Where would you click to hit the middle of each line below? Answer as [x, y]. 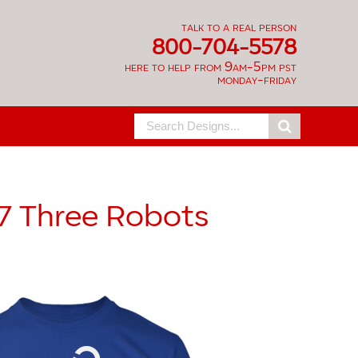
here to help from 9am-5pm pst [211, 67]
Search [142, 122]
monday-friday [257, 80]
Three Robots [114, 217]
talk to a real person [239, 27]
